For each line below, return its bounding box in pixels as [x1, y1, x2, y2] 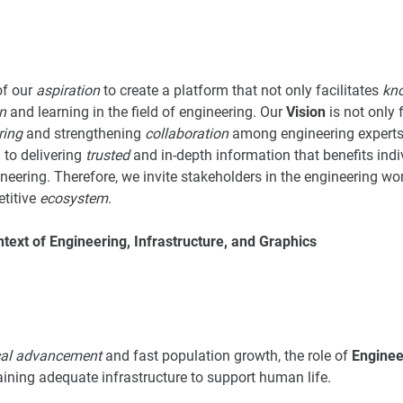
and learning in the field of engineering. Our [6, 103, 286, 121]
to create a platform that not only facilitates [100, 81, 382, 99]
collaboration [145, 124, 228, 142]
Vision [286, 103, 326, 121]
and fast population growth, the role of [102, 346, 352, 364]
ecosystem [40, 189, 108, 207]
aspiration [36, 81, 100, 99]
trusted [85, 146, 130, 164]
